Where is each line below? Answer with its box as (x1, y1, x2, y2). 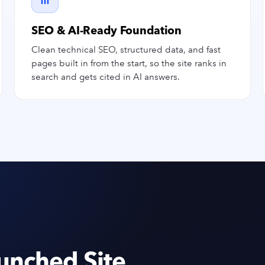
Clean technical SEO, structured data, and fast (31, 44, 221, 55)
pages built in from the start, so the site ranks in (31, 58, 227, 69)
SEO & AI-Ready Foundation (31, 24, 182, 37)
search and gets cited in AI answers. (31, 72, 180, 82)
